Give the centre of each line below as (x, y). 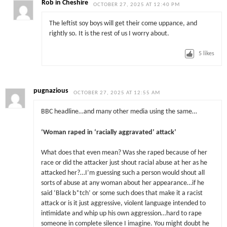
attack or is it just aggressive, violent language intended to (123, 203)
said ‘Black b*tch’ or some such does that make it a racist (122, 193)
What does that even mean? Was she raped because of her (124, 153)
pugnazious (51, 91)
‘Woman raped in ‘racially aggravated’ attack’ (108, 132)
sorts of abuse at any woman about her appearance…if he (122, 183)
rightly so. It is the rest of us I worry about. (109, 34)
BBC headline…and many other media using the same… (119, 112)
